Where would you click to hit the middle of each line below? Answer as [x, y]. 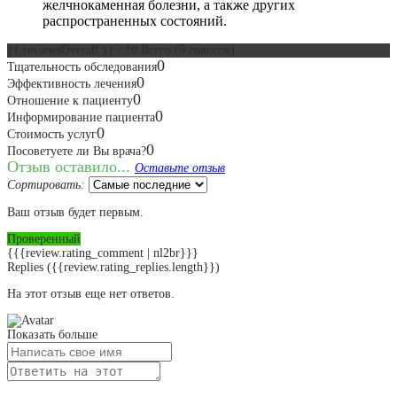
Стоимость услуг [52, 134]
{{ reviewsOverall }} [62, 50]
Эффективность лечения [72, 83]
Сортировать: [46, 184]
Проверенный [44, 238]
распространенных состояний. [135, 20]
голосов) [210, 50]
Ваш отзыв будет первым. [75, 212]
